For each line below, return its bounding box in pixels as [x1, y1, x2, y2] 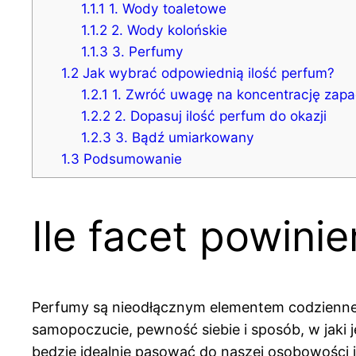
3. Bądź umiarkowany [111, 129, 255, 146]
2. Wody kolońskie [107, 21, 228, 39]
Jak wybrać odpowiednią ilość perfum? [78, 64, 335, 82]
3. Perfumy [108, 43, 184, 60]
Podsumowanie [79, 150, 182, 168]
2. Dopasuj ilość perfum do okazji [110, 107, 327, 125]
